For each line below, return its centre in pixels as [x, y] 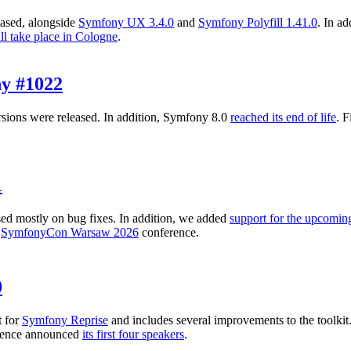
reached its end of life [283, 117]
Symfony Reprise [65, 320]
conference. [169, 233]
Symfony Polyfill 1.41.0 [258, 22]
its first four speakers [133, 335]
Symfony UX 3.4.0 [126, 22]
